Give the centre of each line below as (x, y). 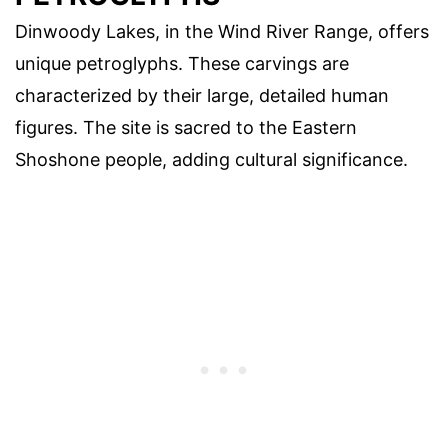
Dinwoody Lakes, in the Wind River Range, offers (222, 31)
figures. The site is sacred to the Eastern (186, 127)
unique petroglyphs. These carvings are (182, 63)
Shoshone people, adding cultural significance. (211, 159)
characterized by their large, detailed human (202, 95)
